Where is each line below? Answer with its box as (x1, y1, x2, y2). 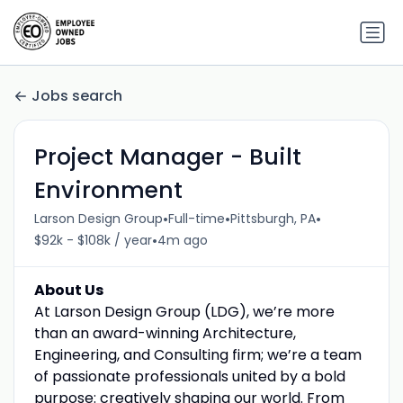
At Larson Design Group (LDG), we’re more (33, 300, 335, 322)
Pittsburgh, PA (229, 210, 316, 228)
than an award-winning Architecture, (33, 322, 296, 344)
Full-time (167, 210, 225, 228)
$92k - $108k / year (33, 231, 152, 250)
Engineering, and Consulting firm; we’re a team (33, 344, 362, 365)
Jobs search (31, 85, 122, 107)
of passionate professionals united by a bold (33, 365, 345, 387)
